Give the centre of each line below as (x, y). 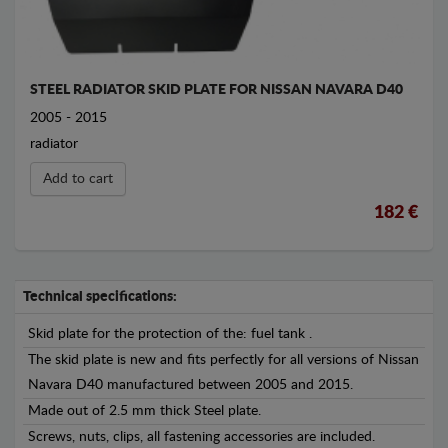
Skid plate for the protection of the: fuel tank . (170, 334)
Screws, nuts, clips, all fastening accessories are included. (201, 437)
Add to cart (78, 179)
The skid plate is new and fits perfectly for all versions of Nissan (223, 360)
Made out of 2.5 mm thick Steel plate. (144, 411)
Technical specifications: (100, 297)
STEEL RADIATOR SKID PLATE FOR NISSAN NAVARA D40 (216, 90)
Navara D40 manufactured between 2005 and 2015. (190, 385)
